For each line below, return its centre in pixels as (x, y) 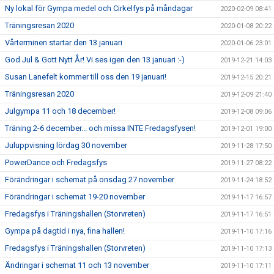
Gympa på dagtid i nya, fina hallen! (65, 231)
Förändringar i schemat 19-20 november (75, 197)
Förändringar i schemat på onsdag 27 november (90, 180)
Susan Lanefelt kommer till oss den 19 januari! (86, 77)
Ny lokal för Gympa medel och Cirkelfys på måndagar (99, 8)
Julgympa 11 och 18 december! (60, 111)
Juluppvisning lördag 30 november (66, 145)
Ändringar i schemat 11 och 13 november (77, 265)
